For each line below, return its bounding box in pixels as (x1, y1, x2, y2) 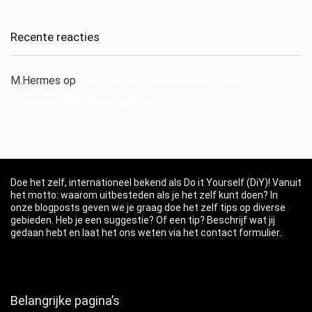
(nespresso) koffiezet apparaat (10, 93, 162, 107)
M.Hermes (10, 73, 61, 87)
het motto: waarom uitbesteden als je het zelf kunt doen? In (10, 189, 278, 201)
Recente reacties (10, 29, 100, 44)
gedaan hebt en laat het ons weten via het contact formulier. (10, 226, 281, 238)
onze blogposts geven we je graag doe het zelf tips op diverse (10, 201, 286, 213)
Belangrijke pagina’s (10, 292, 120, 308)
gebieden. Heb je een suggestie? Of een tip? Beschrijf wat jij (10, 214, 275, 226)
